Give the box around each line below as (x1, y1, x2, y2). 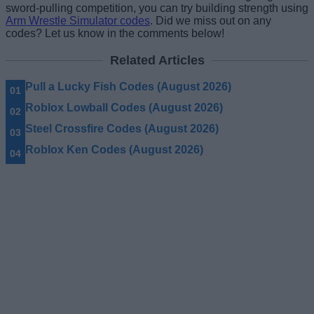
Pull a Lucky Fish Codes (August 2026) (25, 80, 231, 93)
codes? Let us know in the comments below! (6, 27, 224, 39)
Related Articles (109, 53, 205, 67)
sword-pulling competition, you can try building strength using (6, 1, 308, 14)
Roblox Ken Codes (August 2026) (25, 143, 203, 156)
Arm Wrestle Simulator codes (6, 14, 150, 27)
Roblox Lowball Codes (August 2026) (25, 101, 223, 114)
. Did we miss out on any (150, 14, 271, 27)
